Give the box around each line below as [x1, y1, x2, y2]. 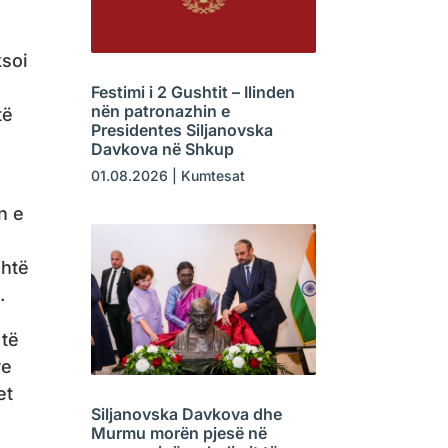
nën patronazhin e [90, 101, 230, 122]
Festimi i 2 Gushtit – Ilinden [90, 82, 295, 103]
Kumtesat [180, 167, 245, 185]
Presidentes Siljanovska [90, 120, 273, 141]
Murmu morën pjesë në [90, 422, 267, 443]
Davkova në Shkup [90, 139, 234, 160]
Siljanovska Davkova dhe [90, 403, 282, 424]
